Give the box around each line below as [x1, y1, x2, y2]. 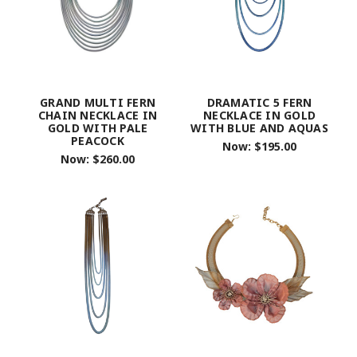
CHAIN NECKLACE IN [37, 107, 158, 123]
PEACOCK [71, 132, 124, 148]
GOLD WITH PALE [47, 120, 148, 135]
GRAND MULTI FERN [40, 94, 155, 110]
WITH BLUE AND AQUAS [190, 120, 328, 135]
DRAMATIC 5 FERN [206, 94, 312, 110]
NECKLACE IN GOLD [203, 107, 316, 123]
